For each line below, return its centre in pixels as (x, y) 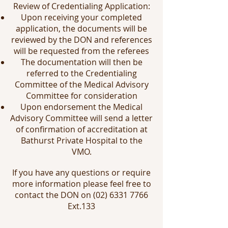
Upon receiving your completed (81, 17)
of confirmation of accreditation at (81, 129)
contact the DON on (54, 195)
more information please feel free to (81, 184)
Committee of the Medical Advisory (81, 84)
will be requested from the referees (81, 51)
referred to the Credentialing (81, 73)
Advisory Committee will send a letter (81, 118)
